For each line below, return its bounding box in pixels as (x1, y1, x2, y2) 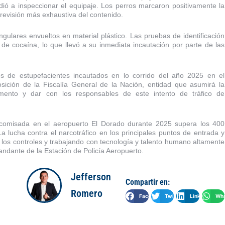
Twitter (164, 193, 183, 199)
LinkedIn (190, 193, 211, 199)
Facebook (139, 193, 164, 199)
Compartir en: (126, 177, 170, 187)
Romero (71, 187, 102, 199)
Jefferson (71, 170, 111, 183)
